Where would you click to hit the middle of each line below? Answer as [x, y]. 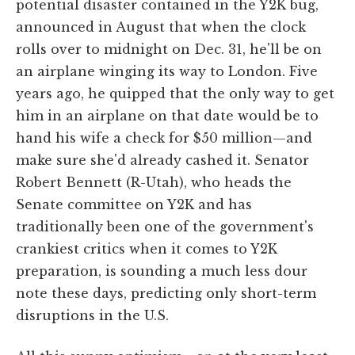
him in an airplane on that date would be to [167, 115]
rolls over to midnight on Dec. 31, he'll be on [169, 49]
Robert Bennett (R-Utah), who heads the [154, 182]
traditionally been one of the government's [165, 226]
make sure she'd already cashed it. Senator [162, 160]
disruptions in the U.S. [92, 315]
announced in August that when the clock [161, 27]
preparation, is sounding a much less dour [162, 271]
